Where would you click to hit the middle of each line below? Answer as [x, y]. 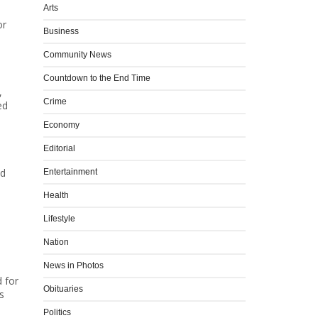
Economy [61, 125]
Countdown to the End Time [97, 78]
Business [61, 31]
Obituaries [63, 289]
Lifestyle [59, 218]
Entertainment [70, 171]
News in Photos [73, 265]
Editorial [59, 148]
